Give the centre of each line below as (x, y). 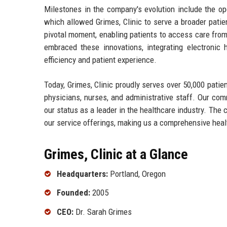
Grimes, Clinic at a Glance (116, 154)
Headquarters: (82, 174)
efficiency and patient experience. (100, 60)
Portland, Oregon (137, 174)
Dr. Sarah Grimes (103, 212)
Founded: (73, 193)
